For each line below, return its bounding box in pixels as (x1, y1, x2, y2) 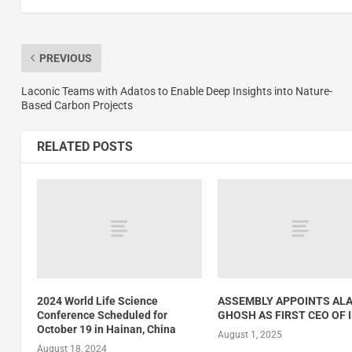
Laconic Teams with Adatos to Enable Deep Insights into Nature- (20, 84, 332, 97)
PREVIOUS (38, 51, 92, 64)
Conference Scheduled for (36, 309, 167, 322)
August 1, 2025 (218, 329, 283, 341)
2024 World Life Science (36, 295, 158, 308)
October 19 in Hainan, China (36, 323, 176, 336)
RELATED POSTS (36, 138, 133, 154)
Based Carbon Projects (20, 98, 133, 112)
